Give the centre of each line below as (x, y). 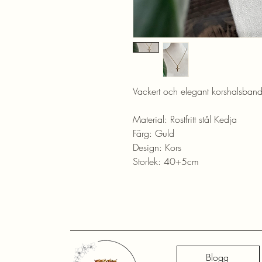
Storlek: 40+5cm (166, 162)
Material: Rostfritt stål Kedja (185, 120)
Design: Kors (157, 148)
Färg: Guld (154, 134)
